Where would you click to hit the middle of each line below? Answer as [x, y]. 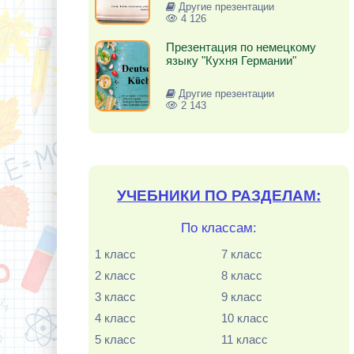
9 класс [242, 297]
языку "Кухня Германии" [231, 60]
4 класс [115, 318]
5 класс [115, 339]
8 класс [242, 275]
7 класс [242, 254]
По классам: [219, 228]
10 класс [245, 318]
